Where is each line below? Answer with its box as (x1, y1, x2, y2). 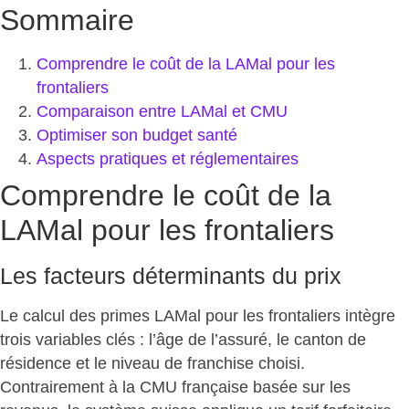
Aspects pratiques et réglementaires (37, 149, 299, 168)
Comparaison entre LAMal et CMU (37, 101, 288, 121)
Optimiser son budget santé (37, 125, 237, 144)
